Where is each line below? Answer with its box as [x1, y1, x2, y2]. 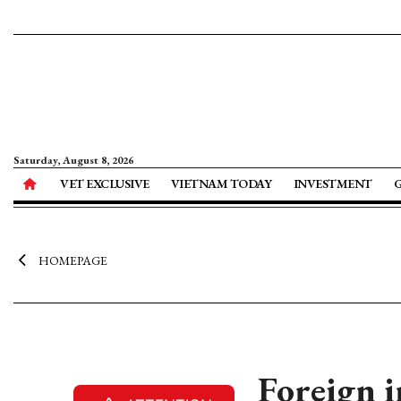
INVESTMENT [293, 175, 372, 192]
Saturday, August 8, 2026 [13, 153, 133, 167]
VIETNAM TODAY [170, 175, 272, 192]
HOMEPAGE [38, 252, 107, 269]
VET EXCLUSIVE [60, 175, 149, 192]
